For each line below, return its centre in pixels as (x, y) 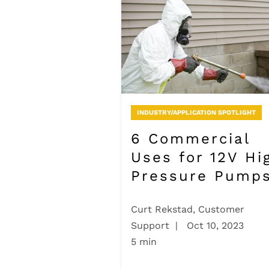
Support (150, 226)
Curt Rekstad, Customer (188, 210)
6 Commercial (190, 139)
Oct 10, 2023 (214, 226)
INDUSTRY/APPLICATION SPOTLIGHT (196, 113)
